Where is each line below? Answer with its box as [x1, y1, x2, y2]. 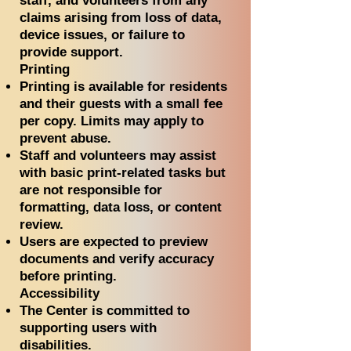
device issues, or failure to [20, 27, 185, 42]
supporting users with [20, 320, 157, 335]
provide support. [20, 45, 123, 60]
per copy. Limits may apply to [20, 114, 204, 128]
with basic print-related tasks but [20, 165, 226, 180]
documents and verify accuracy [20, 251, 214, 266]
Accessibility [20, 286, 100, 301]
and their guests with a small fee [20, 96, 223, 111]
